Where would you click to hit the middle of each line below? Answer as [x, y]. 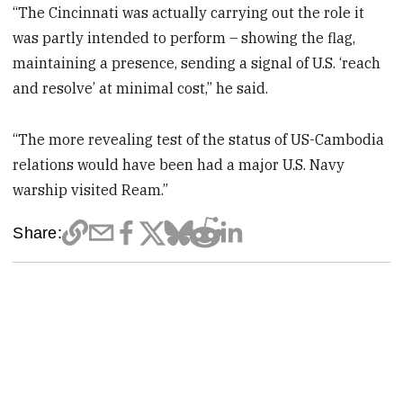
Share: [37, 232]
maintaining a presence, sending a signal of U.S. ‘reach [197, 63]
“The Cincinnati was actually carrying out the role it [189, 12]
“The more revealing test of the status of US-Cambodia [199, 139]
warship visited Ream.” [91, 189]
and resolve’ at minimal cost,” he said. [141, 88]
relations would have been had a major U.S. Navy [179, 164]
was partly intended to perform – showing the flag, [184, 37]
